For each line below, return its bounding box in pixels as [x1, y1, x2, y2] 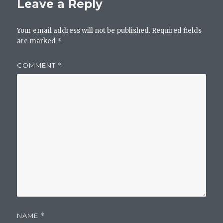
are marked [17, 36, 58, 45]
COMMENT [17, 61, 58, 69]
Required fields [152, 26, 202, 35]
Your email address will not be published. [17, 26, 151, 35]
